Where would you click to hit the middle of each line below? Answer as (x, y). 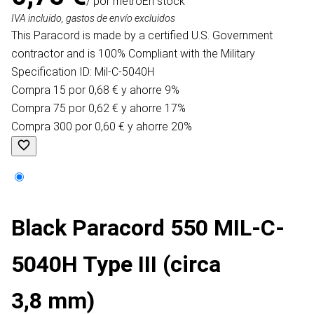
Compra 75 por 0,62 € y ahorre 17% (98, 109)
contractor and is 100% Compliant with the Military (133, 54)
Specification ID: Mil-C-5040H (83, 72)
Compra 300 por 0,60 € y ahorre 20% (102, 127)
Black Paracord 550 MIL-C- (148, 228)
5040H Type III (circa (116, 265)
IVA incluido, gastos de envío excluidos (93, 19)
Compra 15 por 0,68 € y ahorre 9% (95, 90)
